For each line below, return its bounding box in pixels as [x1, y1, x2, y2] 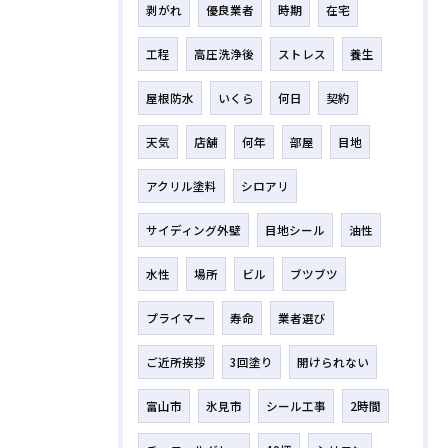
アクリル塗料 [146, 177, 217, 194]
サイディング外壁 [146, 221, 241, 238]
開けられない [297, 353, 369, 370]
